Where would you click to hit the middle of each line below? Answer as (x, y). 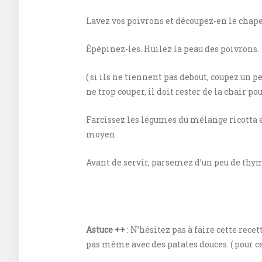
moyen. (101, 135)
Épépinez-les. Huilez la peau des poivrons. (173, 49)
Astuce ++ (106, 230)
